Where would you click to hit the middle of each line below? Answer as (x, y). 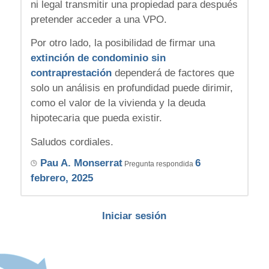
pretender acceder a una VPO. (98, 19)
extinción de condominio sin (98, 58)
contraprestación (71, 73)
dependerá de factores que (173, 73)
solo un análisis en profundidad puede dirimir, (131, 88)
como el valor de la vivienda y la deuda (118, 103)
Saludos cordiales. (72, 142)
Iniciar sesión (134, 216)
